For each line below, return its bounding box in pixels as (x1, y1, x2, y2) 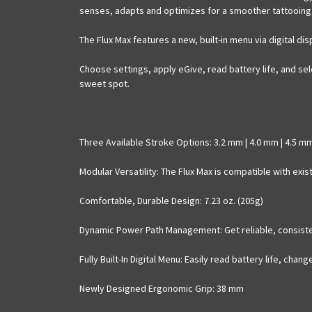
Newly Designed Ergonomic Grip (79, 281, 212, 295)
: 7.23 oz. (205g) (200, 194, 263, 207)
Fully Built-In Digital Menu (79, 252, 180, 265)
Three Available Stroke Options (79, 135, 210, 148)
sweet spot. (79, 77, 132, 90)
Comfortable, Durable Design (79, 194, 200, 207)
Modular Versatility (79, 164, 157, 178)
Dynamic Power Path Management (79, 223, 220, 236)
